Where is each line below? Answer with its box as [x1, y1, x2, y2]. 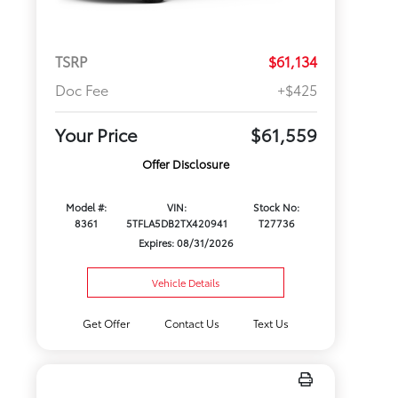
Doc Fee [54, 79, 108, 100]
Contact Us [163, 315, 219, 330]
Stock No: [253, 200, 300, 215]
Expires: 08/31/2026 [138, 235, 234, 251]
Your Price [54, 122, 138, 147]
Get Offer [83, 315, 131, 330]
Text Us [252, 315, 289, 330]
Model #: [66, 200, 107, 215]
